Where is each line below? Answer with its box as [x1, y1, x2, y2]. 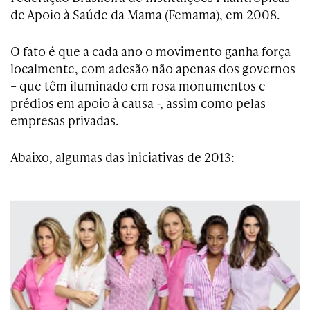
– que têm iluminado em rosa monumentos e [10, 77, 266, 94]
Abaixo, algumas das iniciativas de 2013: [10, 148, 235, 165]
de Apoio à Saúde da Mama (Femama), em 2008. [10, 6, 280, 23]
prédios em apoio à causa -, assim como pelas [10, 94, 266, 111]
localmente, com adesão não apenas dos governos [10, 60, 295, 77]
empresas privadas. [10, 111, 118, 129]
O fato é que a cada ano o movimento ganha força [10, 42, 291, 60]
